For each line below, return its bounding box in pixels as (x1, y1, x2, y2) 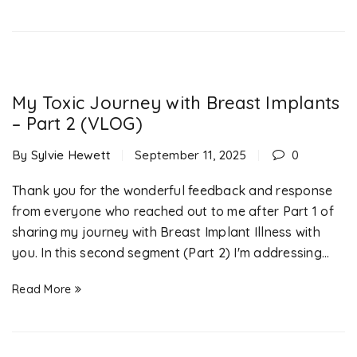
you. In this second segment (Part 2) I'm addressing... (12, 245, 330, 261)
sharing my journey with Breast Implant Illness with (12, 224, 320, 240)
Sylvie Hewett (30, 147, 111, 163)
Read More (12, 282, 72, 296)
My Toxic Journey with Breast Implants (12, 92, 340, 114)
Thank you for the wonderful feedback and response (12, 182, 333, 198)
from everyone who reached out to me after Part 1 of (12, 203, 334, 219)
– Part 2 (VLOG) (12, 112, 143, 135)
